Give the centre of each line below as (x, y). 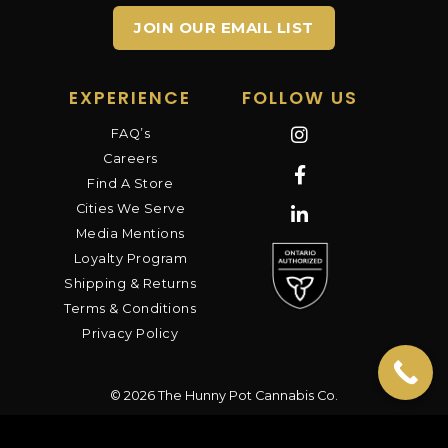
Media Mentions (130, 233)
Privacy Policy (130, 333)
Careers (130, 158)
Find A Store (130, 183)
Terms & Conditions (130, 308)
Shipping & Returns (130, 283)
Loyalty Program (130, 258)
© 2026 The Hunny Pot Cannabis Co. (224, 395)
